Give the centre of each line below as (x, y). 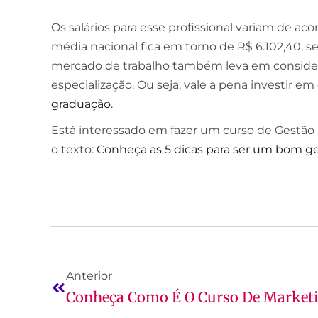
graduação (81, 104)
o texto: (74, 149)
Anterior (89, 275)
